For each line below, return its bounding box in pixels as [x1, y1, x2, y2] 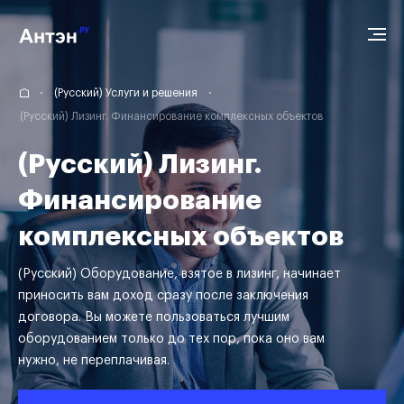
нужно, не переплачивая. [18, 354, 170, 367]
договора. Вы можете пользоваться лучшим [18, 311, 289, 324]
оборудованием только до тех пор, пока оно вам [18, 333, 325, 345]
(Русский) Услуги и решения [54, 87, 197, 98]
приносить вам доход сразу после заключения [18, 289, 308, 302]
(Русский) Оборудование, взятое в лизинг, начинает [18, 268, 341, 280]
